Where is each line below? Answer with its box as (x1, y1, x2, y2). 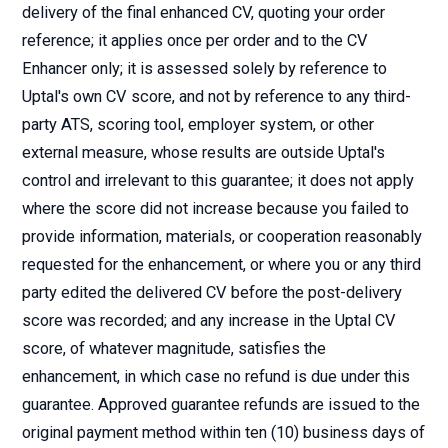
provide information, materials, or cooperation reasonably (22, 227, 422, 246)
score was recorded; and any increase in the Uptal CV (22, 311, 396, 330)
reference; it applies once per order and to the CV (22, 31, 368, 50)
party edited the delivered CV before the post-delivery (22, 283, 402, 302)
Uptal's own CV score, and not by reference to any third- (22, 87, 411, 106)
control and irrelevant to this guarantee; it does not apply (22, 171, 414, 190)
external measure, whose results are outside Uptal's (22, 143, 385, 162)
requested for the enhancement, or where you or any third (22, 255, 421, 274)
